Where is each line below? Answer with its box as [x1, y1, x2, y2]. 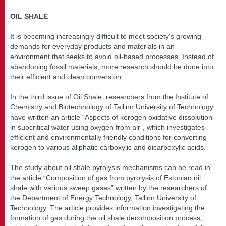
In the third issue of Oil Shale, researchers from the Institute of [10, 92, 208, 101]
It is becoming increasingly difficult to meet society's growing [10, 32, 201, 40]
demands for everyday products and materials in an [10, 42, 175, 50]
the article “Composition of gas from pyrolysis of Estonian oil [10, 173, 201, 182]
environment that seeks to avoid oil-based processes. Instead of [10, 52, 214, 61]
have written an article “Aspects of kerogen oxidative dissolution [10, 112, 212, 121]
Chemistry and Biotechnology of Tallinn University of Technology [10, 102, 213, 111]
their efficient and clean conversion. [10, 72, 123, 81]
